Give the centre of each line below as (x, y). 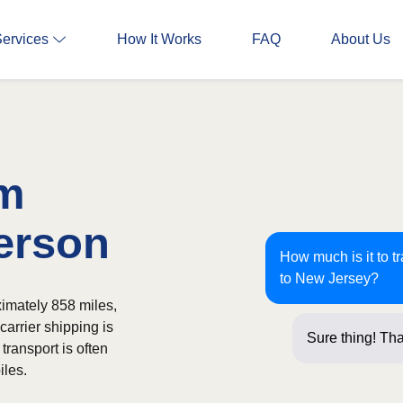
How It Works (159, 39)
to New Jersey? (329, 278)
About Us (361, 39)
